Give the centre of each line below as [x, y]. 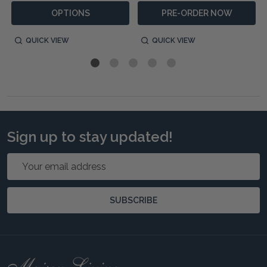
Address [25, 174]
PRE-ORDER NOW [197, 13]
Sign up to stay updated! [90, 136]
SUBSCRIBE [133, 200]
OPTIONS [70, 13]
